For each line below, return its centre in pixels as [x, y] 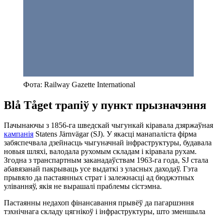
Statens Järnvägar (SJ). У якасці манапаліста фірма [115, 134]
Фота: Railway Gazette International [79, 84]
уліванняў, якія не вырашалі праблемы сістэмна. [83, 186]
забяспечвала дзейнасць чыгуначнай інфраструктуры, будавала [108, 143]
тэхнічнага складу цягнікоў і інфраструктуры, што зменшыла [105, 212]
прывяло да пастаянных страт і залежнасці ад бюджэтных [99, 178]
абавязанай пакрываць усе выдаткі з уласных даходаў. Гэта [101, 169]
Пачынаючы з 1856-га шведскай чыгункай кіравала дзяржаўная [108, 125]
